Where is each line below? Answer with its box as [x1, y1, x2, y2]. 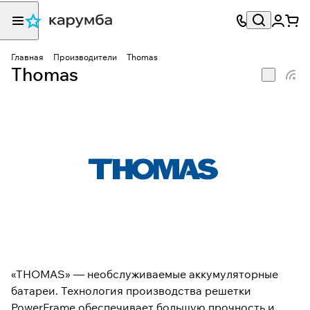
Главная [11, 52, 44, 62]
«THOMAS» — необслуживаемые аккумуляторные [11, 267, 278, 281]
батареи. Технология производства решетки [11, 284, 251, 298]
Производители [53, 52, 117, 62]
